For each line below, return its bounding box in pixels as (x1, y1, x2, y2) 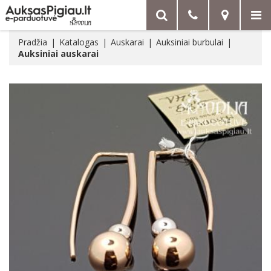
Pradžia (18, 36, 47, 48)
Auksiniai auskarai (18, 48, 99, 59)
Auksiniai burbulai (156, 36, 223, 48)
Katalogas (59, 36, 99, 48)
